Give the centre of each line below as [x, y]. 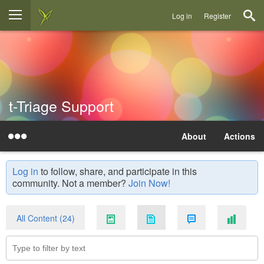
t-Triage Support [61, 105]
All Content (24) [45, 218]
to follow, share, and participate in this [118, 171]
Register [217, 16]
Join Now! [149, 183]
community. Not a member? [70, 183]
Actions [240, 136]
